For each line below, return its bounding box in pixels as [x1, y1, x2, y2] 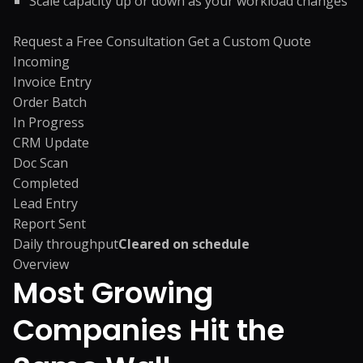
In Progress [13, 113, 84, 131]
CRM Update [13, 134, 89, 152]
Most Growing [13, 272, 213, 314]
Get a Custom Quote [188, 32, 311, 50]
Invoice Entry [13, 73, 92, 91]
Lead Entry [13, 194, 78, 212]
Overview [13, 255, 69, 273]
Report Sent [13, 215, 86, 233]
